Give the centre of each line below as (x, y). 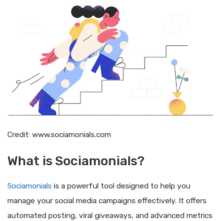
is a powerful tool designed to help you (121, 186)
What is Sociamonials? (76, 161)
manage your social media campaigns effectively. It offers (107, 201)
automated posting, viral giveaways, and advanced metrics (110, 215)
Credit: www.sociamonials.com (59, 134)
